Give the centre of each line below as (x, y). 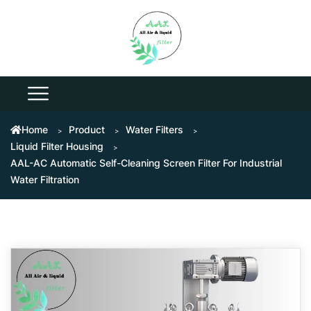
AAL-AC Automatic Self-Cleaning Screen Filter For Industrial (146, 163)
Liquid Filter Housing (57, 146)
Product (87, 129)
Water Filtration (45, 179)
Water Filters (154, 129)
